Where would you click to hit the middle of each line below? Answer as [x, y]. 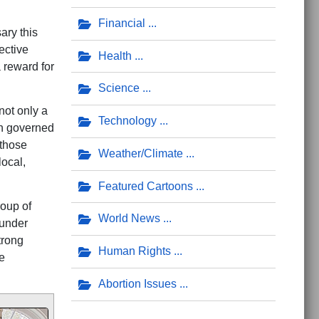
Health [115, 56]
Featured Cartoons [145, 186]
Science [119, 88]
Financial [121, 23]
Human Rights [134, 251]
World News [129, 219]
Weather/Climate [140, 153]
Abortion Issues [137, 284]
